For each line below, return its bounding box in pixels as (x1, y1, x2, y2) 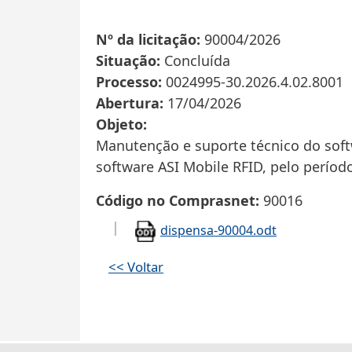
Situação (96, 51, 156, 71)
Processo (96, 72, 158, 92)
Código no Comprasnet (96, 191, 255, 211)
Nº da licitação (96, 30, 196, 49)
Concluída (164, 51, 230, 71)
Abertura (96, 93, 159, 113)
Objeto (96, 115, 143, 134)
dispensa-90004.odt (160, 222, 277, 240)
